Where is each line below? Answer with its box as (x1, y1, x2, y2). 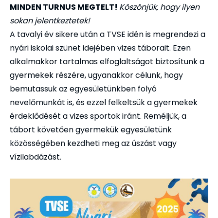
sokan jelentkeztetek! (10, 15, 90, 26)
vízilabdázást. (10, 151, 61, 163)
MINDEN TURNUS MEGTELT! (10, 1, 119, 13)
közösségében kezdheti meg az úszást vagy (10, 137, 177, 149)
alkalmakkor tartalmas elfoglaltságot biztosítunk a (10, 55, 204, 67)
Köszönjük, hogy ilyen (119, 1, 200, 13)
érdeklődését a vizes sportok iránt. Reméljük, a (10, 110, 186, 122)
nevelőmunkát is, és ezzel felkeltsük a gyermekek (10, 96, 198, 108)
